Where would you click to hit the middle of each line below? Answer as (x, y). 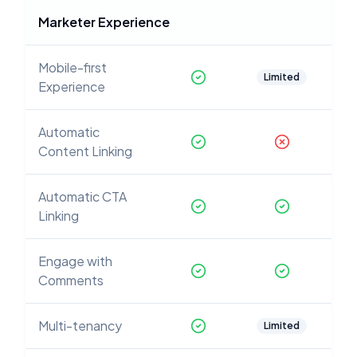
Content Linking (85, 151)
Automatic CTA (82, 196)
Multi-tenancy (80, 326)
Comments (71, 280)
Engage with (75, 261)
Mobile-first (73, 67)
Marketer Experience (104, 22)
